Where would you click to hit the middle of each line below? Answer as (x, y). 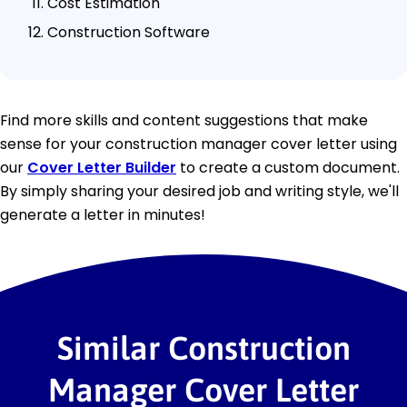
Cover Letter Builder (102, 167)
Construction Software (129, 32)
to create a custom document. (288, 167)
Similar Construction (203, 347)
